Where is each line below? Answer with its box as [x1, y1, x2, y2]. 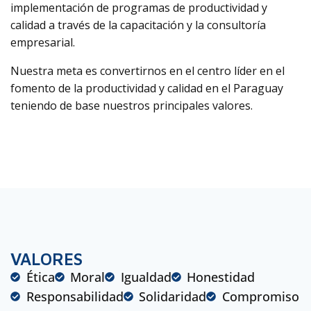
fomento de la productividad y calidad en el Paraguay [10, 81, 283, 96]
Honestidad [187, 269, 255, 285]
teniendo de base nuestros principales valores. [10, 98, 253, 113]
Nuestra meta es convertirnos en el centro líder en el [10, 63, 285, 78]
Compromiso [221, 288, 299, 305]
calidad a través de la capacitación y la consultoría [10, 17, 266, 33]
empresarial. [10, 35, 75, 50]
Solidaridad [139, 288, 206, 305]
